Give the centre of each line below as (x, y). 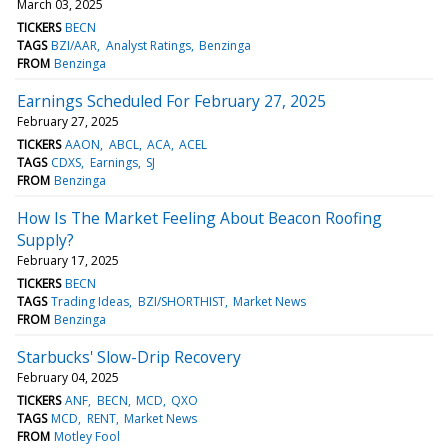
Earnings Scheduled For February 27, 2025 (171, 100)
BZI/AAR (74, 45)
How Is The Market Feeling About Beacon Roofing (199, 217)
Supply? (45, 239)
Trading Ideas (90, 301)
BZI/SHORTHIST (181, 301)
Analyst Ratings (148, 45)
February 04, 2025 (68, 377)
